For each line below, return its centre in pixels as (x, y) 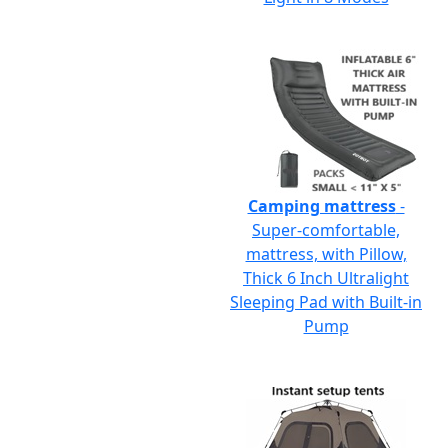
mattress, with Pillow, (326, 254)
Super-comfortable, (326, 230)
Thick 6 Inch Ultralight (326, 278)
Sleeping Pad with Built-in (326, 302)
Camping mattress (321, 206)
